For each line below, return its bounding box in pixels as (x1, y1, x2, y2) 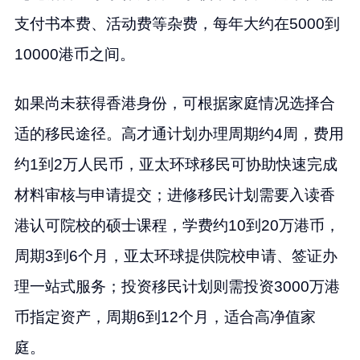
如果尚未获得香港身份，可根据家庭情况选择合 (14, 95, 335, 112)
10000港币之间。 (14, 46, 135, 63)
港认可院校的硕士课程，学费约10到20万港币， (14, 217, 340, 235)
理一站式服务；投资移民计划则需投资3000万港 (14, 278, 340, 296)
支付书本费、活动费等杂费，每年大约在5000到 (14, 15, 340, 33)
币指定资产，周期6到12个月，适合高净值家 (14, 309, 316, 326)
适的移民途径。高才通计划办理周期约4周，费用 (14, 125, 344, 143)
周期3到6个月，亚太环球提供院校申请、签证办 (14, 247, 337, 265)
